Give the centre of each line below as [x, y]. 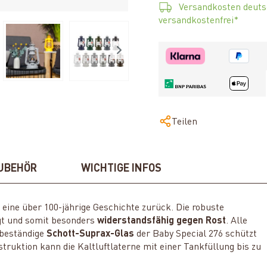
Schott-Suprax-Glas [91, 235]
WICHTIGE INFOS [121, 169]
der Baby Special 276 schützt [196, 235]
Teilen [184, 122]
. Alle [237, 221]
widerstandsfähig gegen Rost [162, 221]
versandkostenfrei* [198, 21]
